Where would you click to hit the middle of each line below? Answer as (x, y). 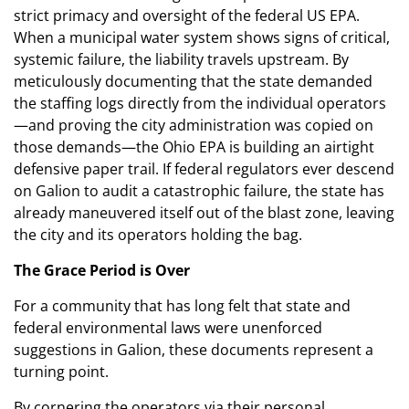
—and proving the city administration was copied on (194, 126)
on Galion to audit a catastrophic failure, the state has (199, 191)
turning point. (61, 372)
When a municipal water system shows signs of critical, (202, 38)
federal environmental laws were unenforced (168, 328)
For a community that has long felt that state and (182, 306)
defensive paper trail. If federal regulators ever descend (204, 169)
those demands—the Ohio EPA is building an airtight (194, 147)
